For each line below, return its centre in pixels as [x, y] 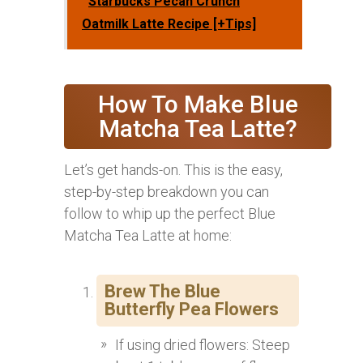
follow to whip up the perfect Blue [170, 214]
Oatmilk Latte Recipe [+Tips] [169, 24]
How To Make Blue [198, 105]
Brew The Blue [162, 292]
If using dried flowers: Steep [203, 345]
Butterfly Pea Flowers [192, 310]
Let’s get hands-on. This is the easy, [173, 170]
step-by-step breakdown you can [167, 192]
